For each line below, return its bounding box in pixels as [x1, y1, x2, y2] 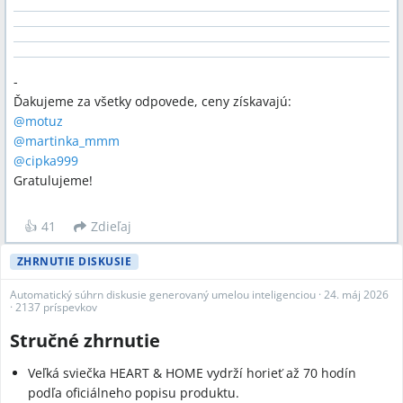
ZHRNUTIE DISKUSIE [17, 254, 132, 269]
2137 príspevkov [15, 300, 97, 315]
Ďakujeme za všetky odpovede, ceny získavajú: [13, 93, 291, 110]
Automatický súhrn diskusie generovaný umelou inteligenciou [10, 287, 316, 302]
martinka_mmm [25, 132, 120, 149]
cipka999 [25, 152, 78, 169]
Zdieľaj [91, 218, 131, 235]
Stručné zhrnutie [10, 328, 160, 353]
